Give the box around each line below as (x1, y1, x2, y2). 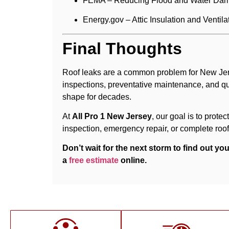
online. (119, 156, 147, 165)
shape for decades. (62, 92, 131, 101)
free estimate (69, 156, 119, 165)
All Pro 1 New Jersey (72, 112, 152, 121)
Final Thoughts (62, 39, 182, 58)
